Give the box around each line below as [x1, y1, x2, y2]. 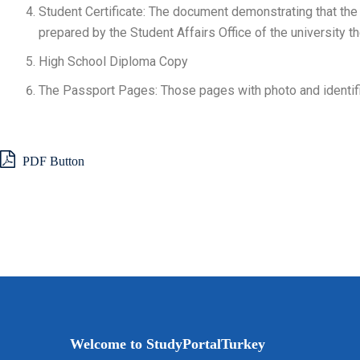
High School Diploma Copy [39, 54, 188, 69]
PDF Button [19, 154, 84, 168]
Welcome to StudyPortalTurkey [70, 336, 265, 352]
